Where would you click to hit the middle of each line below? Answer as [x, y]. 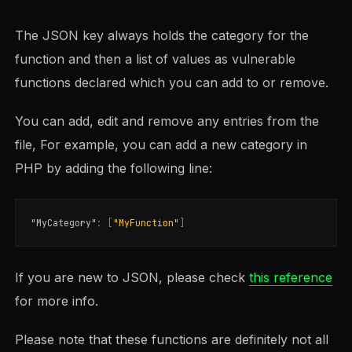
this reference [291, 278]
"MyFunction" [147, 222]
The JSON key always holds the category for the [162, 35]
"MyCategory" [64, 222]
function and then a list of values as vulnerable [156, 59]
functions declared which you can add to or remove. [172, 82]
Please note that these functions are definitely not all [172, 340]
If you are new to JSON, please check [132, 278]
